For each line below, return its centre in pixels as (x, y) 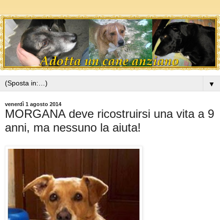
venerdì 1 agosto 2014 (33, 104)
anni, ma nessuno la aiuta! (73, 127)
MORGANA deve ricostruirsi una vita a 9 (110, 113)
